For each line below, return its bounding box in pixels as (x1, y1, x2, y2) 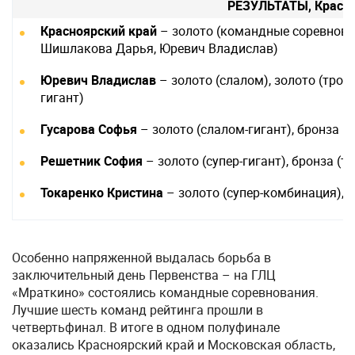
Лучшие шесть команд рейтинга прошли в (12, 301, 263, 319)
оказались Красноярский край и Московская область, (12, 336, 335, 353)
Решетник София (40, 152, 143, 170)
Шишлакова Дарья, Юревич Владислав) (40, 40, 278, 57)
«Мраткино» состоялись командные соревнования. (12, 284, 319, 301)
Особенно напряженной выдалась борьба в (12, 249, 271, 266)
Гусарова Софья (40, 120, 137, 138)
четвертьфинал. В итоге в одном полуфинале (12, 319, 280, 336)
